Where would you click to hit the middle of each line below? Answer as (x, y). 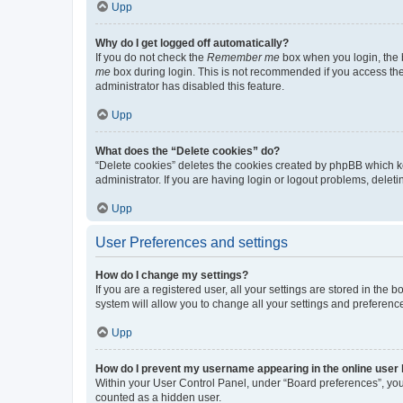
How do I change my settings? (172, 275)
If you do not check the (151, 57)
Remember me (243, 57)
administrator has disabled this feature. (190, 86)
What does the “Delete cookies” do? (188, 151)
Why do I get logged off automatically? (192, 43)
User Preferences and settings (192, 242)
